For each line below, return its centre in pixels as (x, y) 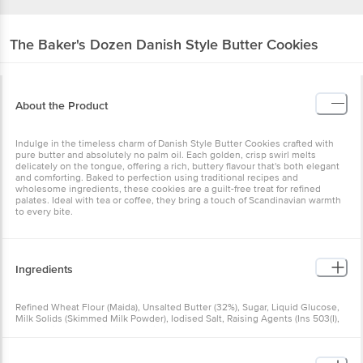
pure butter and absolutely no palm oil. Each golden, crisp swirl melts (166, 155)
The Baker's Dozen (71, 44)
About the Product (62, 105)
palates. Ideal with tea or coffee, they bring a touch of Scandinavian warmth (178, 200)
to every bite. (44, 211)
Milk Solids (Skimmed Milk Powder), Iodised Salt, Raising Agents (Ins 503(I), (177, 318)
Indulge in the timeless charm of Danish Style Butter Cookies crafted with (175, 143)
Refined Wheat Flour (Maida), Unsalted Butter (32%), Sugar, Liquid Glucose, (177, 307)
